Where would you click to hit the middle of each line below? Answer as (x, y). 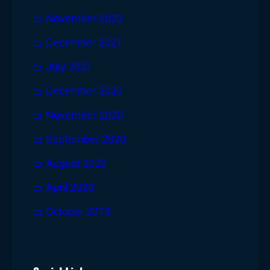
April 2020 (70, 187)
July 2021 (69, 67)
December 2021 (84, 42)
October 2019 (78, 211)
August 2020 (76, 163)
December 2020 (84, 91)
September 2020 (86, 139)
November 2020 (84, 115)
